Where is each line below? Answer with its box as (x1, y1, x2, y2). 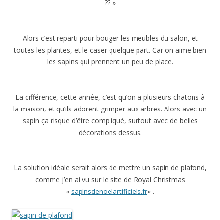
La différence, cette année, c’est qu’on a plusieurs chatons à (15, 92, 205, 102)
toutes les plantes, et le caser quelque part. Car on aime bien (14, 45, 206, 55)
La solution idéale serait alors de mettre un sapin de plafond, (13, 163, 207, 172)
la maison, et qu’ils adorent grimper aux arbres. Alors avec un (13, 104, 207, 113)
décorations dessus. (78, 128, 142, 137)
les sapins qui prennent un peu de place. (47, 57, 173, 66)
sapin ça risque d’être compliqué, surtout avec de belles (22, 116, 198, 125)
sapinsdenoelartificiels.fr (71, 187, 147, 196)
